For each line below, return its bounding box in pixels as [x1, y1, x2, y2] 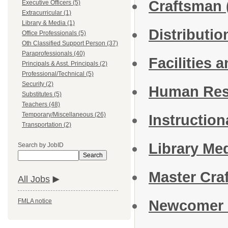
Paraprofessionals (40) [22, 50, 85, 57]
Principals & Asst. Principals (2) [22, 60, 107, 67]
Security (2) [22, 80, 53, 88]
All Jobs [18, 174, 50, 185]
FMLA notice [18, 197, 52, 205]
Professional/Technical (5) [22, 70, 94, 77]
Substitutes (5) [22, 91, 62, 98]
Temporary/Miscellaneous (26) [22, 111, 106, 118]
